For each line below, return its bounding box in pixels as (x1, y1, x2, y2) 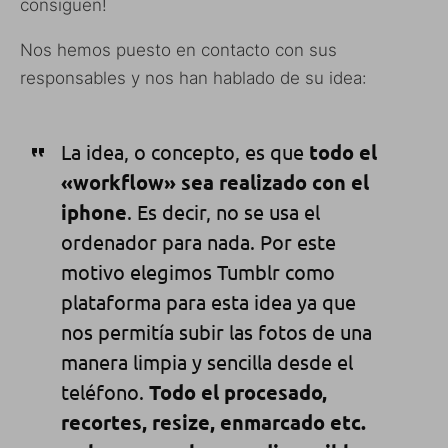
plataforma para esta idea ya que (60, 288, 356, 314)
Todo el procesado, (148, 378, 327, 405)
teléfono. (60, 378, 149, 404)
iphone (60, 198, 127, 225)
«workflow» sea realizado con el (60, 168, 369, 195)
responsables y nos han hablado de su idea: (20, 67, 367, 88)
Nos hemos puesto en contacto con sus (20, 39, 337, 60)
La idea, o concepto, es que (60, 138, 309, 164)
